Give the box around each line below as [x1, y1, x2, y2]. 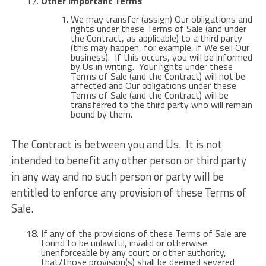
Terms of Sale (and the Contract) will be [70, 88, 229, 102]
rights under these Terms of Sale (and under [70, 21, 246, 36]
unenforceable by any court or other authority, [40, 245, 226, 259]
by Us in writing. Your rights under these [70, 59, 233, 74]
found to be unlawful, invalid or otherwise [40, 236, 207, 250]
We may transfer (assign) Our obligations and [70, 12, 252, 26]
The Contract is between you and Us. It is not [11, 136, 222, 153]
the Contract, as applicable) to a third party [70, 31, 242, 45]
